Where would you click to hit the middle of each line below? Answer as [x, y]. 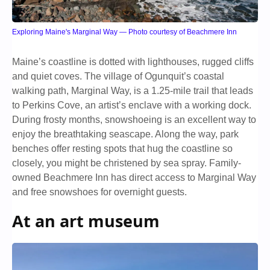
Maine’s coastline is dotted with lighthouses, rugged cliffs [133, 61]
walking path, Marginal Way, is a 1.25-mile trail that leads [133, 90]
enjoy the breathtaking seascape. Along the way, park [125, 134]
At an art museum [86, 221]
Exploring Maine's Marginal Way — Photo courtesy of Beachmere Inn [124, 32]
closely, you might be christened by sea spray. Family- [127, 163]
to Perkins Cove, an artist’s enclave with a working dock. [132, 105]
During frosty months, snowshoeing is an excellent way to [134, 119]
